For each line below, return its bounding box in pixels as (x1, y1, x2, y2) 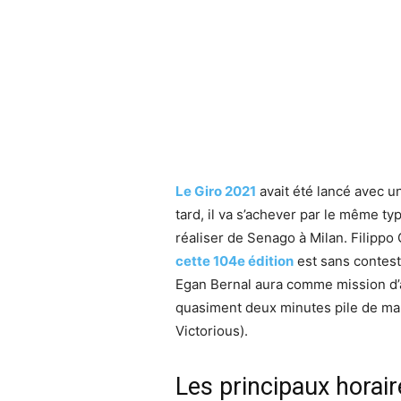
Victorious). (175, 321, 248, 339)
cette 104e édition (175, 252, 294, 269)
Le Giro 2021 (175, 182, 256, 200)
